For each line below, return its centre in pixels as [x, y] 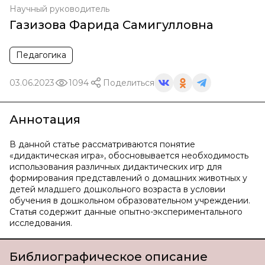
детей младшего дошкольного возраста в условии [117, 189]
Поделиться [129, 83]
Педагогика [41, 55]
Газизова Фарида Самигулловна [112, 25]
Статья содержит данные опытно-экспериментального [126, 212]
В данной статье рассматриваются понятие [102, 144]
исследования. [41, 223]
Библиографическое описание [109, 257]
